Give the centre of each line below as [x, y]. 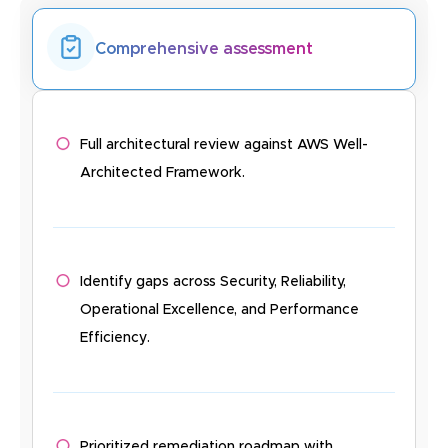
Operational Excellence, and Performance [220, 310]
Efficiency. [115, 338]
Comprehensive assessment [204, 49]
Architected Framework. [163, 173]
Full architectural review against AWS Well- [224, 145]
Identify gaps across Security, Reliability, [213, 282]
